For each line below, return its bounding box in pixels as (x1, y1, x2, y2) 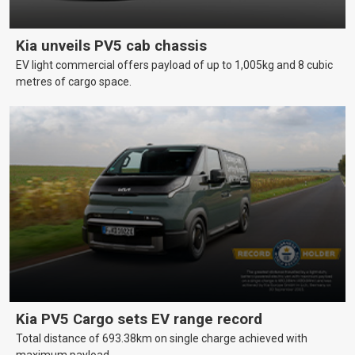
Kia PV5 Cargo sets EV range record (16, 311, 262, 329)
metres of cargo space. (16, 75, 132, 88)
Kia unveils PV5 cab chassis (16, 37, 207, 55)
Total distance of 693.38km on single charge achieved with (16, 332, 307, 345)
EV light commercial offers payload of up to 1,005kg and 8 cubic (16, 59, 333, 71)
